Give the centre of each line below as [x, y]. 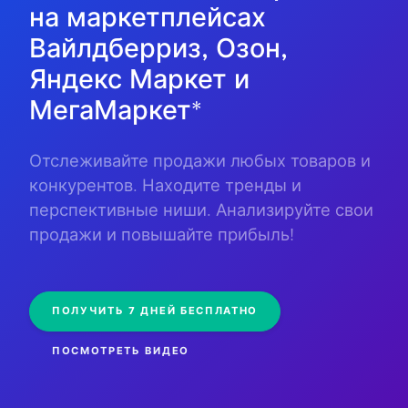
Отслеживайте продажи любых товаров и [200, 162]
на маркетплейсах [148, 19]
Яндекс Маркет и [139, 81]
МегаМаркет [110, 112]
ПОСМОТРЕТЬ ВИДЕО [121, 351]
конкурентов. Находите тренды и [165, 187]
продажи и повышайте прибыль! [162, 236]
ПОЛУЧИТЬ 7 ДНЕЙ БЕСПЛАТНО [155, 311]
